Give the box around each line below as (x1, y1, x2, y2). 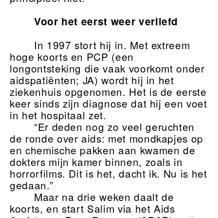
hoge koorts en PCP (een (10, 49, 134, 64)
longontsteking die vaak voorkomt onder (10, 61, 205, 76)
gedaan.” (10, 178, 54, 193)
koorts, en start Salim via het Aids (10, 201, 175, 216)
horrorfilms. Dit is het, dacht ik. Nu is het (10, 166, 207, 181)
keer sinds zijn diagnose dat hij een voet (10, 96, 207, 111)
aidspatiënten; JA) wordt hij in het (10, 73, 174, 88)
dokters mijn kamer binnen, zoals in (10, 154, 183, 169)
